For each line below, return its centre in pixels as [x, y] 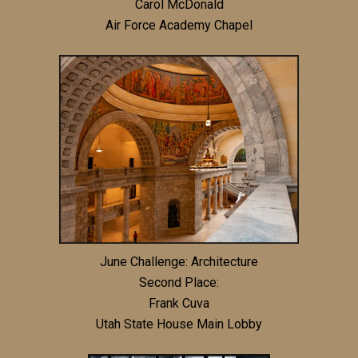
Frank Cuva [179, 303]
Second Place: [179, 282]
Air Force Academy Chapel [179, 25]
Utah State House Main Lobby [179, 324]
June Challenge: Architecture [179, 261]
